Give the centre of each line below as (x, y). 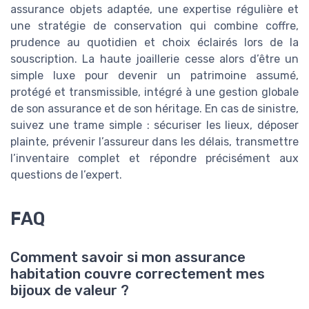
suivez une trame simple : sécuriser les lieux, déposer (154, 126)
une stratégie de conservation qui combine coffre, (154, 26)
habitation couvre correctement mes (138, 274)
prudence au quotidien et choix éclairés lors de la (154, 43)
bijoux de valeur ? (70, 291)
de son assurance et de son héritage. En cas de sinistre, (154, 109)
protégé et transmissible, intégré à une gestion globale (154, 92)
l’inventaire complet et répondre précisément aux (154, 159)
